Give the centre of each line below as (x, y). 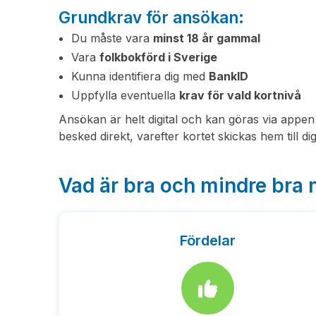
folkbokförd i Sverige (159, 57)
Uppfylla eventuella (126, 95)
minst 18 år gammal (207, 38)
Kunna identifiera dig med (140, 76)
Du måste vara (113, 38)
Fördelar (208, 241)
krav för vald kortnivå (241, 95)
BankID (229, 76)
